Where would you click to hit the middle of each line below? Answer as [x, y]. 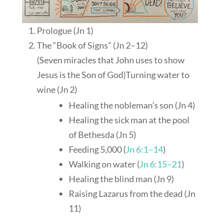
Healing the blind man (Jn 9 [120, 179]
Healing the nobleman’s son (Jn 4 [130, 105]
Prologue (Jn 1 [64, 31]
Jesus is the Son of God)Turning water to [113, 75]
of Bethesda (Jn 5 [101, 135]
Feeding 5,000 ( [97, 150]
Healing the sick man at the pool [129, 120]
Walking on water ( [104, 164]
